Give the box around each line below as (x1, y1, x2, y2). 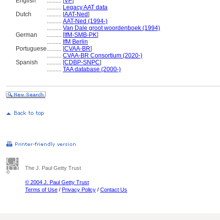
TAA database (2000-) (63, 66, 121, 73)
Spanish (16, 59, 38, 66)
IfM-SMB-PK (64, 31, 97, 38)
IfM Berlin (63, 38, 88, 45)
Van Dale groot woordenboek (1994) (63, 25, 160, 31)
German (16, 31, 37, 38)
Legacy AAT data (63, 4, 108, 11)
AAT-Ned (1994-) (63, 18, 108, 25)
